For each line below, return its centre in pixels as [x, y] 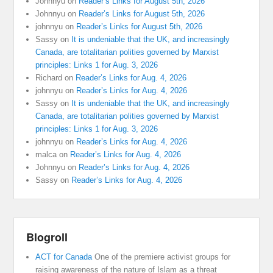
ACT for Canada [64, 257]
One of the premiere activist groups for [161, 257]
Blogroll [47, 237]
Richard [49, 78]
